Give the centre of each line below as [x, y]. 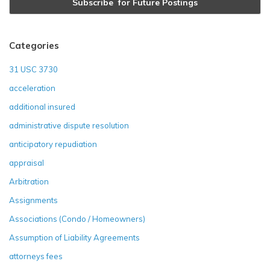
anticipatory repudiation [53, 144]
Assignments [33, 200]
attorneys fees [36, 256]
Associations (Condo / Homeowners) [77, 218]
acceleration [32, 88]
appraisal [27, 162]
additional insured [42, 106]
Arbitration [29, 181]
